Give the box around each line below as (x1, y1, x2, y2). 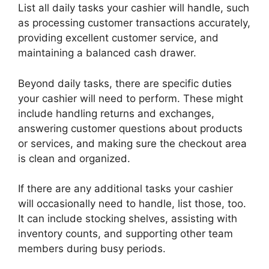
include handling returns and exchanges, (18, 107, 214, 119)
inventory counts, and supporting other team (18, 228, 233, 240)
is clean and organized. (18, 152, 133, 165)
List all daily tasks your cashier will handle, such (18, 2, 249, 14)
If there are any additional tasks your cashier (18, 183, 233, 195)
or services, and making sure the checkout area (18, 137, 247, 150)
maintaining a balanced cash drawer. (18, 47, 196, 59)
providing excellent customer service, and (18, 32, 219, 44)
